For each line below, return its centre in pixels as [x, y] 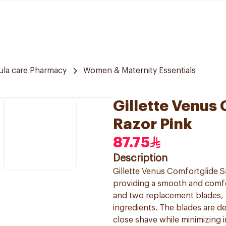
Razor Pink [153, 124]
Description [140, 158]
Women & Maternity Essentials [139, 71]
